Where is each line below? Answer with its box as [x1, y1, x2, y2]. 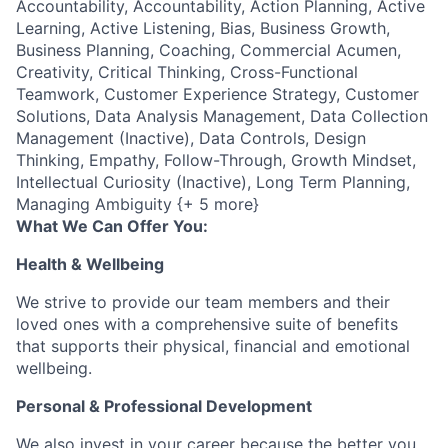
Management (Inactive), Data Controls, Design [16, 128, 366, 148]
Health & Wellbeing [16, 254, 164, 274]
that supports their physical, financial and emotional [16, 336, 410, 356]
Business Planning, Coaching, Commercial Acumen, [16, 40, 401, 60]
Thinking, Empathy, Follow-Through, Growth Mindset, [16, 150, 416, 170]
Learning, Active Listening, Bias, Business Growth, [16, 18, 390, 38]
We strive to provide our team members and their [16, 292, 390, 312]
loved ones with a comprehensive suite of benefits [16, 314, 398, 334]
